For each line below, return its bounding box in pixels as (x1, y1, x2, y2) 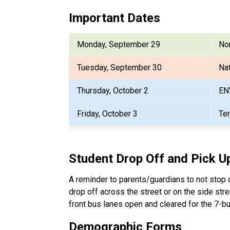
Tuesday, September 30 (77, 62, 162, 72)
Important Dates (69, 10, 161, 25)
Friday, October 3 (77, 108, 138, 119)
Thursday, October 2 (77, 85, 149, 95)
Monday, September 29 (77, 39, 161, 49)
